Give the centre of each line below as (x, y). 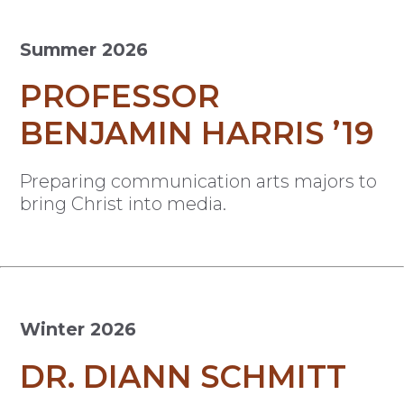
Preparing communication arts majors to (199, 182)
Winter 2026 (78, 329)
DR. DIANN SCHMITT (184, 376)
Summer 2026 (84, 49)
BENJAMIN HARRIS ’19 (197, 134)
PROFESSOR (120, 97)
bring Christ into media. (124, 204)
